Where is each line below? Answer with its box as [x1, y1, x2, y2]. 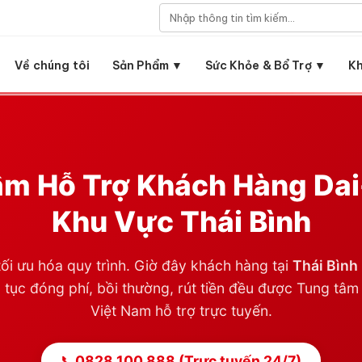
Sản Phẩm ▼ [112, 58, 183, 73]
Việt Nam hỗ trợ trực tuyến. [90, 301, 272, 319]
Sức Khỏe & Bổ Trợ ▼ [205, 58, 326, 73]
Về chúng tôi [15, 58, 90, 73]
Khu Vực [51, 204, 180, 240]
